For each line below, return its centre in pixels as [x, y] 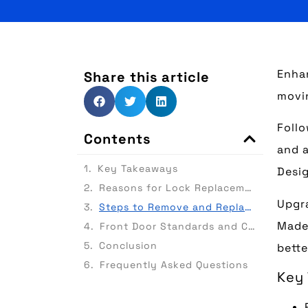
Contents [117, 139]
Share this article [147, 77]
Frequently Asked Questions [174, 265]
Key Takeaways [138, 168]
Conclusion [128, 245]
